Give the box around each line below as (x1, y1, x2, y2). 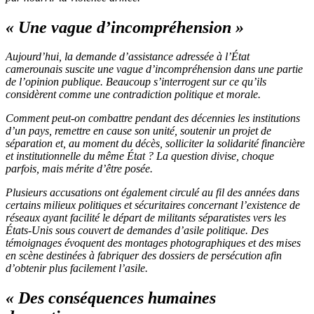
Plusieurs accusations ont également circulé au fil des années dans (6, 186, 299, 199)
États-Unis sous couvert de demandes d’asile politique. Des (6, 224, 268, 237)
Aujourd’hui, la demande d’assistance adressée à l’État (6, 50, 250, 63)
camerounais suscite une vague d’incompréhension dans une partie (6, 63, 303, 76)
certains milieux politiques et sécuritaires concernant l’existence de (6, 199, 300, 212)
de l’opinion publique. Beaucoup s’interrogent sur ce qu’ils (6, 76, 266, 88)
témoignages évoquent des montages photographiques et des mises (6, 237, 301, 250)
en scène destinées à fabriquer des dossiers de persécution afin (6, 250, 282, 262)
